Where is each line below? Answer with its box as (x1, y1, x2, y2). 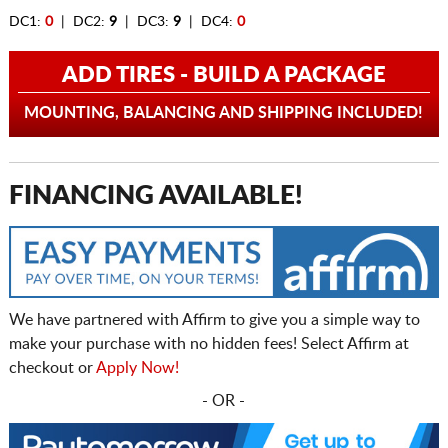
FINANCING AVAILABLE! (8, 183, 303, 210)
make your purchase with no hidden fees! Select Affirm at (8, 336, 409, 353)
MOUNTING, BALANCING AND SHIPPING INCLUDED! (24, 105, 424, 122)
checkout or (8, 360, 96, 377)
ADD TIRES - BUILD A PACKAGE (61, 64, 386, 87)
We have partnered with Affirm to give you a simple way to (8, 312, 420, 329)
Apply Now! (95, 360, 179, 377)
